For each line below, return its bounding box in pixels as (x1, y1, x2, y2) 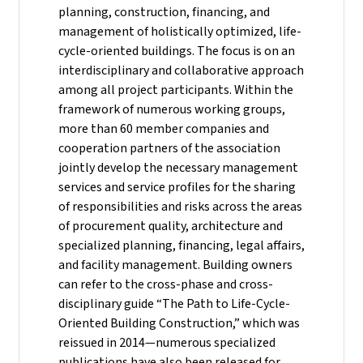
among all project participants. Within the (58, 81, 293, 98)
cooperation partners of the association (58, 139, 280, 156)
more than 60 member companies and (58, 120, 269, 137)
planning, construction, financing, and (58, 3, 270, 20)
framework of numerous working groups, (58, 100, 285, 117)
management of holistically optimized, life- (58, 23, 301, 40)
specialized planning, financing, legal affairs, (58, 237, 305, 254)
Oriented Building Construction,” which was (58, 314, 300, 331)
